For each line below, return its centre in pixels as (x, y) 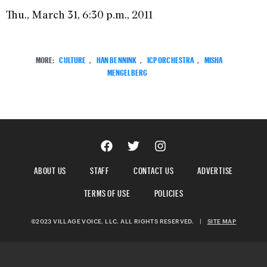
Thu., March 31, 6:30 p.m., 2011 (79, 15)
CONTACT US (153, 169)
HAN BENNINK (117, 59)
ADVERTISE (215, 169)
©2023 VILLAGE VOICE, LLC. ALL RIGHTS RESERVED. (115, 221)
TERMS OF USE (107, 192)
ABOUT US (50, 169)
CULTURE (73, 59)
